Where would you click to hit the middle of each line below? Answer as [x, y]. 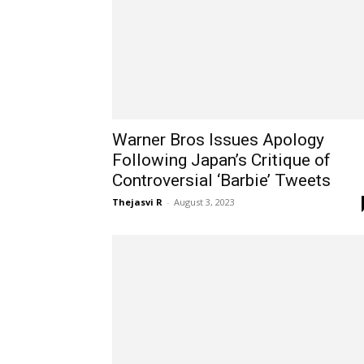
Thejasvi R [137, 202]
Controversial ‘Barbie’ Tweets [221, 180]
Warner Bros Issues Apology [218, 140]
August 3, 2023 [204, 202]
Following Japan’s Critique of [221, 160]
